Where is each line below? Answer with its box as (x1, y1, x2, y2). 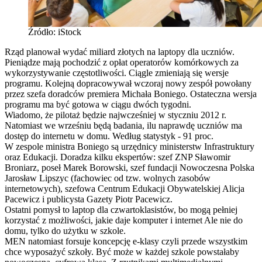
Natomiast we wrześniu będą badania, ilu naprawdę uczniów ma (5, 120, 242, 130)
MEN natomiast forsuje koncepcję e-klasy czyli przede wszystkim (5, 236, 247, 246)
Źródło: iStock (28, 26, 81, 37)
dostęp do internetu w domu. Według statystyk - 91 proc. (5, 130, 213, 141)
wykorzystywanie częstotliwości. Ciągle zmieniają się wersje (5, 67, 229, 78)
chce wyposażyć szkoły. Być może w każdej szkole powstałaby (5, 246, 239, 257)
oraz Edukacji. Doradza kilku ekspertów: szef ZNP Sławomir (5, 151, 230, 162)
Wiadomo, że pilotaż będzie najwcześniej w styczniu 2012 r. (5, 109, 226, 120)
